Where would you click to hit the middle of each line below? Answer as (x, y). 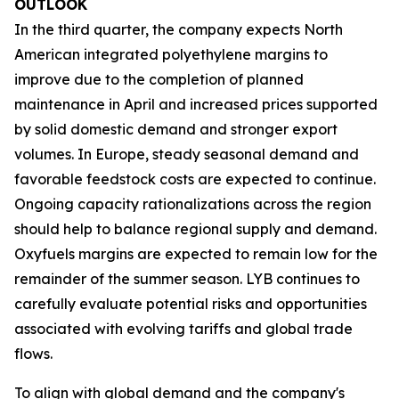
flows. (33, 354)
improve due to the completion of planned (159, 79)
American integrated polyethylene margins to (171, 54)
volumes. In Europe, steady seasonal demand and (187, 154)
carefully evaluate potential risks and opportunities (191, 304)
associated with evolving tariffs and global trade (183, 329)
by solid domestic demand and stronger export (176, 129)
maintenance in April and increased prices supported (196, 104)
